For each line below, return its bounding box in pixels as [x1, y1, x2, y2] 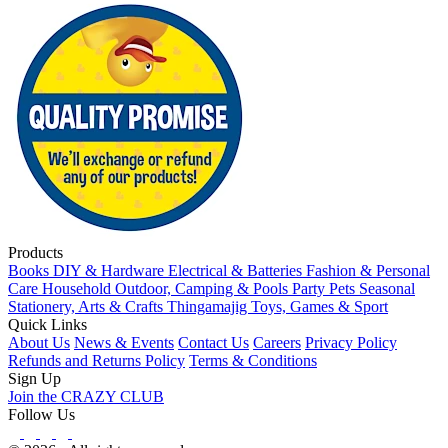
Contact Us [178, 333, 249, 351]
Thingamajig [167, 297, 251, 315]
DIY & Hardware [53, 261, 168, 279]
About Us [8, 333, 70, 351]
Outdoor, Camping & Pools [115, 279, 292, 297]
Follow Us [8, 405, 75, 423]
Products [8, 243, 63, 261]
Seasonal [359, 279, 415, 297]
